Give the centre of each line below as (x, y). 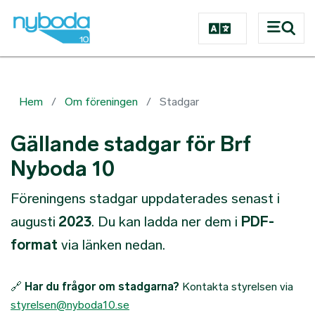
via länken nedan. (113, 245)
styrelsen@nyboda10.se (70, 305)
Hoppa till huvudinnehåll (212, 8)
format (34, 245)
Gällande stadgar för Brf (131, 144)
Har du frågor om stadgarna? (102, 287)
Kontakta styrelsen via (236, 287)
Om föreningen (101, 102)
